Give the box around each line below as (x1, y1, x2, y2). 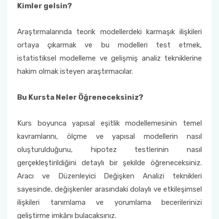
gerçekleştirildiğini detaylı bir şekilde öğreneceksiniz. (17, 158, 202, 167)
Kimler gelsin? (17, 1, 72, 10)
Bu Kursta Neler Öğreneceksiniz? (17, 93, 143, 102)
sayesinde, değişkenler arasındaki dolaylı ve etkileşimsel (17, 185, 202, 194)
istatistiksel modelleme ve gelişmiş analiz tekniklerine (17, 54, 202, 63)
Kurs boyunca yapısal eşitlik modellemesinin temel (17, 119, 202, 128)
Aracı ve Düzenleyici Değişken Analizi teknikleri (17, 172, 202, 180)
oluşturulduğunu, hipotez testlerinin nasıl (17, 145, 202, 154)
